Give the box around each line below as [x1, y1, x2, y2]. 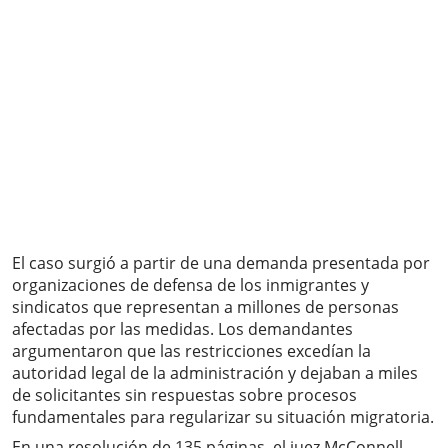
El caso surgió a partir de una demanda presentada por [12, 252, 430, 275]
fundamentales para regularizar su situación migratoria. [12, 406, 434, 429]
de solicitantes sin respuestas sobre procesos [12, 384, 357, 407]
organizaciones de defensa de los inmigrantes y [12, 274, 369, 297]
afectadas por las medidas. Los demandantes [12, 318, 353, 341]
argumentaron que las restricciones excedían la [12, 340, 371, 363]
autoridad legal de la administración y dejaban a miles [12, 362, 418, 385]
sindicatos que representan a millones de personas [12, 296, 399, 319]
